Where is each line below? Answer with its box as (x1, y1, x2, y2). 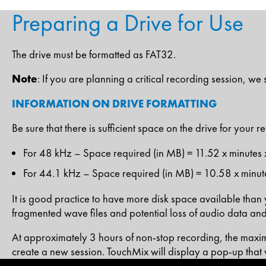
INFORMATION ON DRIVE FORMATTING (12, 96, 217, 111)
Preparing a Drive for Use (12, 8, 243, 39)
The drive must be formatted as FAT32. (12, 47, 176, 62)
